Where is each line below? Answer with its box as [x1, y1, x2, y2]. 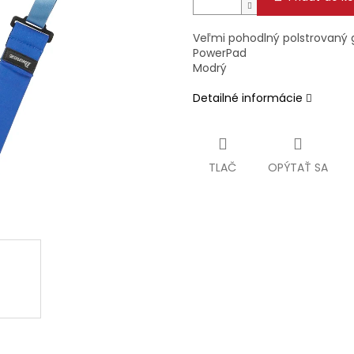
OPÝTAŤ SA [268, 160, 328, 176]
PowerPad [193, 45, 250, 62]
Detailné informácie [193, 90, 303, 107]
